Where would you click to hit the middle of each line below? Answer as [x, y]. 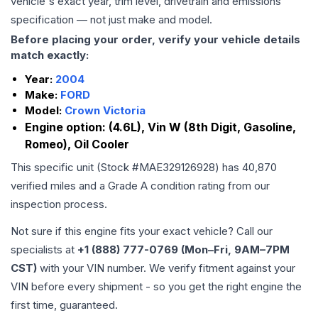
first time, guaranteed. [64, 305]
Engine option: [67, 127]
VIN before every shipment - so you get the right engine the [156, 286]
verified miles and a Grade [76, 186]
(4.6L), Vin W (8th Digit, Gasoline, [202, 127]
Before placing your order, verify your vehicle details [155, 39]
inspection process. [59, 204]
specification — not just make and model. [111, 20]
